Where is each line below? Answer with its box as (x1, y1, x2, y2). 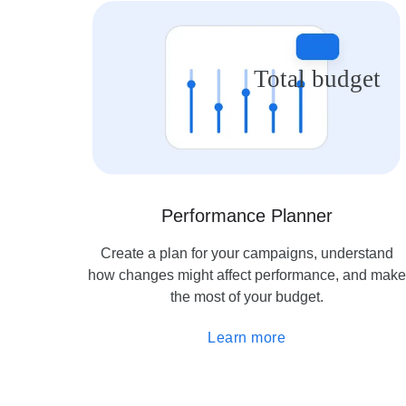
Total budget (254, 65, 381, 93)
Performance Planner (160, 205, 333, 226)
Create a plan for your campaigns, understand (100, 245, 393, 261)
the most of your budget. (169, 288, 324, 304)
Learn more (208, 329, 285, 345)
